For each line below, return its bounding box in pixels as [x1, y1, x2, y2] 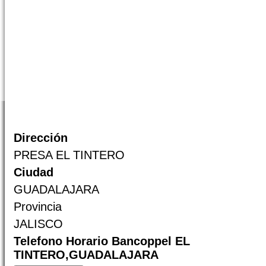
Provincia [14, 200, 62, 213]
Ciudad [14, 166, 53, 179]
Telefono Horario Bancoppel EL [14, 235, 190, 248]
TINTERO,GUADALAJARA [14, 248, 159, 261]
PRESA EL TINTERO [14, 148, 125, 161]
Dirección [14, 131, 68, 144]
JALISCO [14, 217, 63, 230]
